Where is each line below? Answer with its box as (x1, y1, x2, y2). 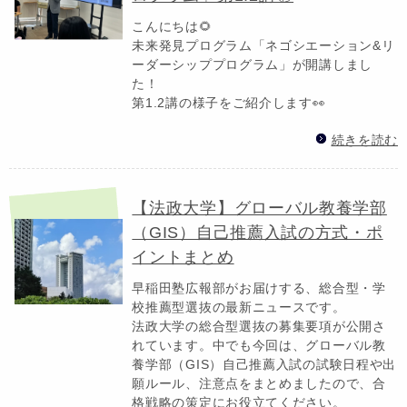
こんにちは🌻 (132, 18, 213, 34)
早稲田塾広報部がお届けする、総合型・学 (132, 280, 386, 295)
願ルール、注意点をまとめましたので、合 (132, 375, 386, 391)
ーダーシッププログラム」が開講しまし (132, 56, 372, 72)
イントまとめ (132, 247, 234, 266)
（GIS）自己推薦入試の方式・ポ (132, 223, 383, 242)
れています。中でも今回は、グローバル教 (132, 337, 386, 352)
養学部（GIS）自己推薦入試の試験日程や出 (132, 356, 397, 372)
